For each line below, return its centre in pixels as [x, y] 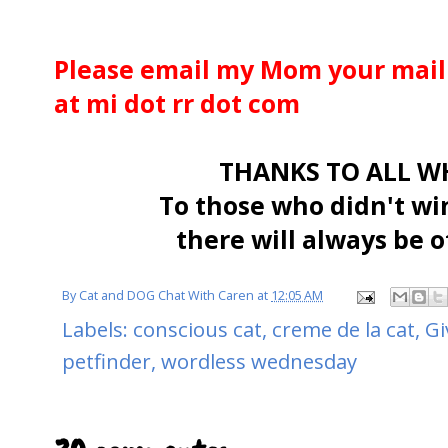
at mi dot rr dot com [177, 102]
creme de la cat [343, 329]
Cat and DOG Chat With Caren [166, 296]
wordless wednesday [259, 361]
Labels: [97, 329]
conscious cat [197, 329]
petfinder [106, 361]
